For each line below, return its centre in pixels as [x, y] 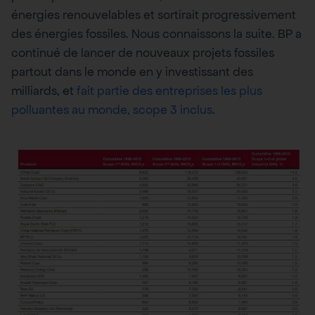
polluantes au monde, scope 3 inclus [112, 109]
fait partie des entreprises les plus [169, 90]
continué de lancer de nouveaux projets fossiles [143, 52]
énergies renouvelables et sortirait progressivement [154, 14]
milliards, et [44, 90]
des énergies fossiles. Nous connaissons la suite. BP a [156, 33]
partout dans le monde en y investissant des [132, 71]
